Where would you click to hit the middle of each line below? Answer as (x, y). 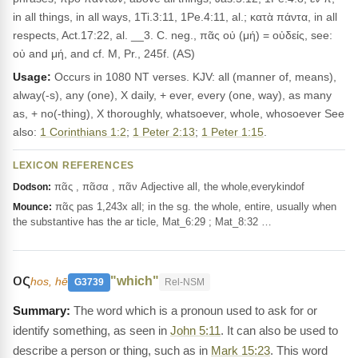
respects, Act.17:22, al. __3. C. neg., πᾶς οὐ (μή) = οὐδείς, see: (173, 35)
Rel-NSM (185, 282)
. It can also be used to (279, 330)
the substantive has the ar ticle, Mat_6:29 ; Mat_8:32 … (142, 222)
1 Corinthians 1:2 (83, 132)
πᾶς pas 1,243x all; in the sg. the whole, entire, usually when (194, 207)
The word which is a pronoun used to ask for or (195, 310)
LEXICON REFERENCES (74, 165)
